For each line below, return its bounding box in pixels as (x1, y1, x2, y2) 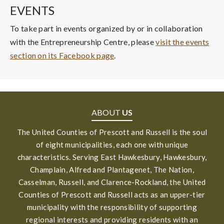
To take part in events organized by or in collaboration (10, 23, 203, 33)
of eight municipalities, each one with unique (35, 139, 188, 149)
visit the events (155, 36, 209, 46)
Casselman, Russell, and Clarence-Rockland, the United (18, 177, 206, 186)
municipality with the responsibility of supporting (27, 202, 197, 211)
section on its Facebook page (10, 50, 114, 60)
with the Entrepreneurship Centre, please (10, 36, 156, 46)
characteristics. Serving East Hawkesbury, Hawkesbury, (17, 152, 207, 161)
